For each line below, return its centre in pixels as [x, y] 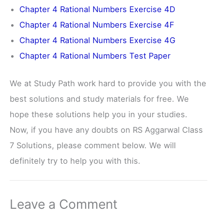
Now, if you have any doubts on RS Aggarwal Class [106, 130]
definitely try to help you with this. [75, 161]
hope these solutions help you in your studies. [99, 114]
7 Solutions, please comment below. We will [93, 145]
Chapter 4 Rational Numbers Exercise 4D [97, 9]
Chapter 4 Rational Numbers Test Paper [95, 56]
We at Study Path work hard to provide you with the [108, 83]
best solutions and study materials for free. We [99, 99]
